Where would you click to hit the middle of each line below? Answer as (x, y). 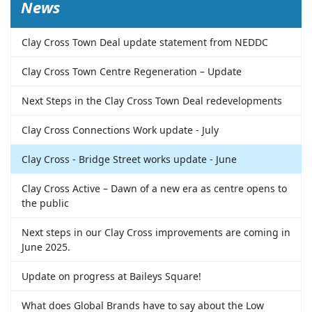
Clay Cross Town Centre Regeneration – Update (132, 72)
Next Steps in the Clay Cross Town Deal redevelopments (152, 101)
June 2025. (46, 247)
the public (45, 203)
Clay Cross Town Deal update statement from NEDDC (145, 42)
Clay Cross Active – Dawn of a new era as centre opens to (154, 189)
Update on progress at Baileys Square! (111, 276)
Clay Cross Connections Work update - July (120, 130)
